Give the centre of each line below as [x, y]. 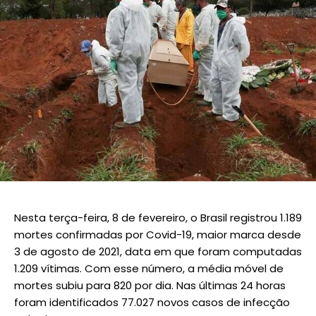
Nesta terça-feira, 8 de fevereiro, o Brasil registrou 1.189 [158, 217]
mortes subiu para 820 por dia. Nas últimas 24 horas [150, 285]
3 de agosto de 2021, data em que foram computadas [158, 251]
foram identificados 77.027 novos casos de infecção [152, 302]
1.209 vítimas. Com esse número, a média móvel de [149, 268]
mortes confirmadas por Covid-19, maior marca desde [158, 234]
